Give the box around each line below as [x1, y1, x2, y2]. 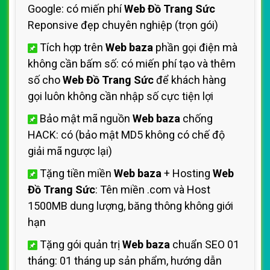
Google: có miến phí [28, 2, 124, 15]
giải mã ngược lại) [28, 145, 112, 157]
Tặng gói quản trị [37, 238, 122, 251]
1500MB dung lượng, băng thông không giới [28, 199, 233, 212]
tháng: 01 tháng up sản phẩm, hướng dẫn [28, 254, 222, 267]
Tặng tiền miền [37, 167, 114, 180]
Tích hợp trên [37, 41, 105, 54]
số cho [28, 74, 63, 86]
